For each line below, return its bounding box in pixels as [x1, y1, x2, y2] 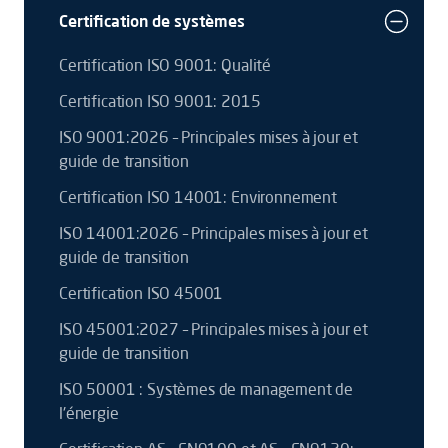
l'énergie [59, 403, 119, 423]
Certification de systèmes [59, 11, 245, 31]
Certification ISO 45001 [59, 283, 224, 303]
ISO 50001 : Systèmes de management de [59, 379, 354, 399]
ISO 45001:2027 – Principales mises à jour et [59, 319, 368, 339]
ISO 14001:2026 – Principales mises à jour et [59, 223, 368, 243]
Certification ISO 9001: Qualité [59, 55, 272, 75]
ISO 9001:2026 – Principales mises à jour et [59, 127, 359, 147]
